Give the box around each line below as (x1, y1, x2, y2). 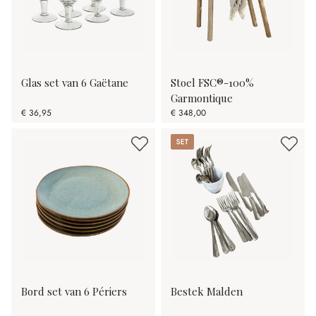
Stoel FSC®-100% (171, 75, 254, 90)
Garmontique (171, 91, 233, 106)
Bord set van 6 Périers (21, 284, 127, 299)
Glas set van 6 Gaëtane (21, 75, 128, 90)
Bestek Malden (171, 284, 243, 299)
